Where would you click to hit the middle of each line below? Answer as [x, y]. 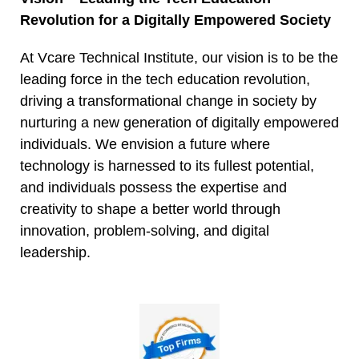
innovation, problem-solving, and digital [145, 231]
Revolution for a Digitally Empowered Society [175, 20]
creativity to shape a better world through [150, 210]
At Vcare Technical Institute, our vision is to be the [179, 58]
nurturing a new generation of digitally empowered [179, 123]
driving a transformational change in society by [168, 101]
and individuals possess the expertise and [153, 188]
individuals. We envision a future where [145, 145]
